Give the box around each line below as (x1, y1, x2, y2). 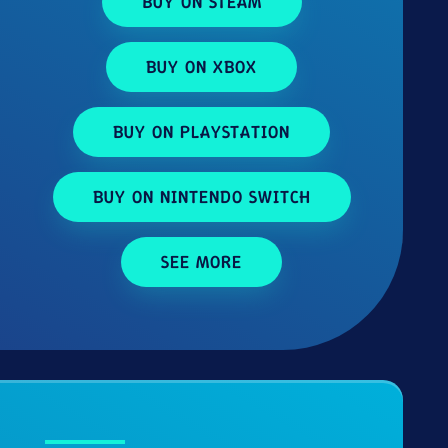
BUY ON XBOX (146, 54, 258, 79)
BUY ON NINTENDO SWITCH (92, 184, 311, 209)
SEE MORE (161, 249, 243, 274)
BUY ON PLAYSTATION (113, 119, 291, 144)
